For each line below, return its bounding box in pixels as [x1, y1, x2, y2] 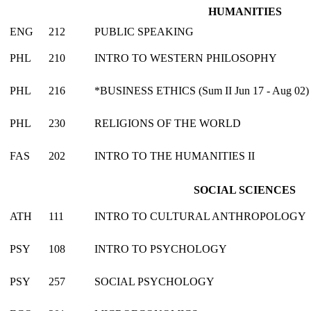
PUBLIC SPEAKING [94, 25, 194, 37]
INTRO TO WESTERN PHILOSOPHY [94, 51, 277, 64]
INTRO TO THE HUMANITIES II [94, 149, 255, 162]
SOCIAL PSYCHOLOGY [94, 275, 215, 287]
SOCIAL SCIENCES [194, 183, 296, 196]
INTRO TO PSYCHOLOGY [94, 242, 227, 255]
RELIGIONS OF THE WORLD [94, 117, 241, 129]
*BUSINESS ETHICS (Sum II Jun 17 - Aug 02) [94, 84, 309, 96]
